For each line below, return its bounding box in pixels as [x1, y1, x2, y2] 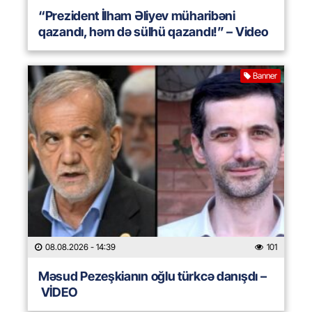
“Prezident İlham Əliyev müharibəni [38, 8, 235, 24]
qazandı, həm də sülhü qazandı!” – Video [38, 24, 268, 40]
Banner [253, 70, 277, 81]
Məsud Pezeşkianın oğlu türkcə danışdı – [38, 269, 267, 284]
